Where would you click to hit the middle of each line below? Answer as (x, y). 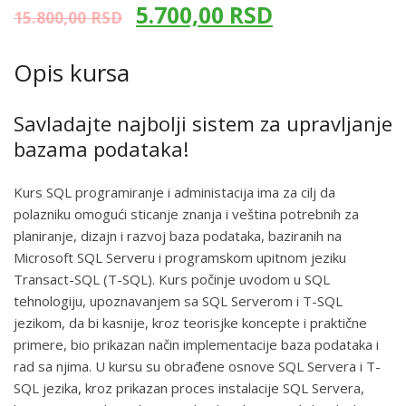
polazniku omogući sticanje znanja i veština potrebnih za (186, 214)
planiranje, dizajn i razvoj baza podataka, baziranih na (178, 236)
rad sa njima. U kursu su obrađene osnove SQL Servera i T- (197, 367)
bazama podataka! (101, 149)
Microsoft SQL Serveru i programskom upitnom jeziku (180, 258)
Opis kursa (72, 73)
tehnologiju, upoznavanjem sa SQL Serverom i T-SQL (178, 301)
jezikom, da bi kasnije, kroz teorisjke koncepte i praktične (190, 323)
